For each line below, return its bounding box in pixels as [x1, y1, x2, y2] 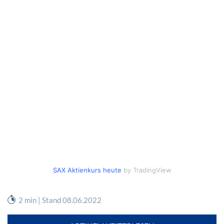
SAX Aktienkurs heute [52, 166, 121, 174]
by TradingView [121, 166, 171, 174]
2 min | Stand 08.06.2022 [18, 195, 102, 205]
